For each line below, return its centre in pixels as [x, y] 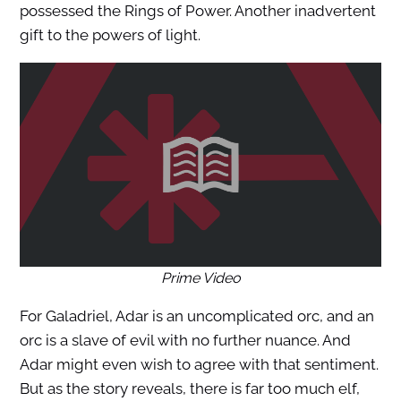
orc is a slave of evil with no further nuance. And [185, 340]
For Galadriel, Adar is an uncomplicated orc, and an [196, 316]
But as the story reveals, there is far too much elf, [189, 388]
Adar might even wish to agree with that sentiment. [199, 364]
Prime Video [200, 277]
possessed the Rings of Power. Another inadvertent [197, 11]
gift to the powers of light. [110, 35]
